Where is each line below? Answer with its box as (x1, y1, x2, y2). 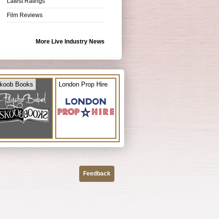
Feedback (83, 170, 110, 177)
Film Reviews (7, 11, 43, 19)
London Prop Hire (59, 80, 108, 88)
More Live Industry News (36, 38, 105, 45)
